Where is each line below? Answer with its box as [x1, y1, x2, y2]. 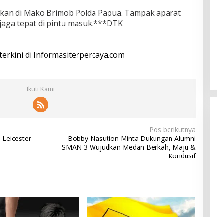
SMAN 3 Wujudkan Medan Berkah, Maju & [62, 142, 196, 152]
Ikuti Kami [26, 84, 55, 93]
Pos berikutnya [149, 124, 196, 134]
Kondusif [168, 151, 196, 160]
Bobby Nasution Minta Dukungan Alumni [67, 133, 196, 143]
